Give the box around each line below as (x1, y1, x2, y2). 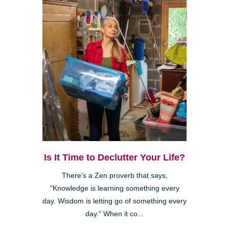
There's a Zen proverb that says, (61, 171, 168, 179)
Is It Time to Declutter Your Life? (44, 152, 185, 163)
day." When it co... (85, 210, 144, 218)
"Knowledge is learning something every (50, 184, 179, 192)
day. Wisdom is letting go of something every (42, 197, 187, 205)
